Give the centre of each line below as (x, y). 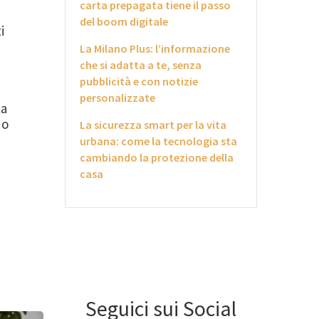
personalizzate (117, 98)
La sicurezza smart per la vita (153, 125)
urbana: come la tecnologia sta (158, 141)
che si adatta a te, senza (141, 65)
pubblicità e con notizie (139, 81)
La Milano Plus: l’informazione (155, 48)
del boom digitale (124, 21)
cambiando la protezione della (157, 157)
